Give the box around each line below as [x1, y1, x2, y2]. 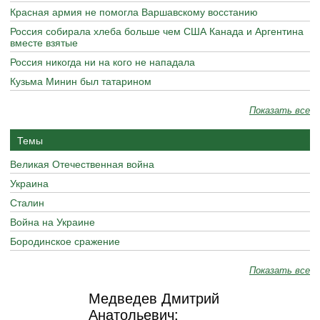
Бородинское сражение [10, 234, 120, 248]
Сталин [10, 195, 44, 209]
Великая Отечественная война [10, 156, 154, 171]
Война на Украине [10, 214, 95, 229]
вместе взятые [10, 35, 78, 49]
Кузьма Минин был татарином [10, 74, 151, 88]
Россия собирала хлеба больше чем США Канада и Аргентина [10, 24, 304, 38]
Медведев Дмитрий [89, 287, 219, 308]
